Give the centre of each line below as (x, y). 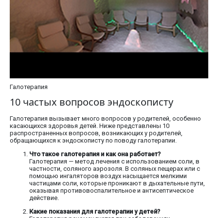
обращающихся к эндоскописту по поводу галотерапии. (93, 141)
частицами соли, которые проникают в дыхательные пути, (117, 183)
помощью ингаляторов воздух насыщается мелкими (108, 176)
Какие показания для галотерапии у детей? (95, 212)
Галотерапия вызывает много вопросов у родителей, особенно (105, 119)
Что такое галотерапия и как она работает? (95, 154)
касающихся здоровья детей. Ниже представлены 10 (90, 126)
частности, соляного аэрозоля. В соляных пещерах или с (115, 169)
